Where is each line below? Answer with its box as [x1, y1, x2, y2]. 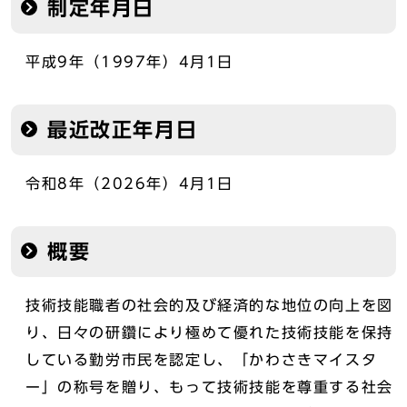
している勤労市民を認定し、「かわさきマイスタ [25, 352, 378, 367]
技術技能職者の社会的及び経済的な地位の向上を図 [25, 298, 393, 313]
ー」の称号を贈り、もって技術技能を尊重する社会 [25, 380, 393, 394]
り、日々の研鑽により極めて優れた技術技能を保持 [25, 325, 393, 340]
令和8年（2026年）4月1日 [25, 176, 233, 191]
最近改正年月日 [47, 120, 198, 140]
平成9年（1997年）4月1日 [25, 55, 233, 69]
